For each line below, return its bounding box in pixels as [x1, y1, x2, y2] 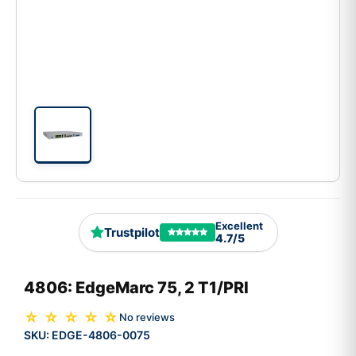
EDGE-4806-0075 [52, 327, 150, 342]
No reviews [119, 311, 175, 324]
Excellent [215, 219, 263, 233]
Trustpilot [103, 225, 160, 241]
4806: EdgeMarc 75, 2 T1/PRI [24, 277, 249, 297]
